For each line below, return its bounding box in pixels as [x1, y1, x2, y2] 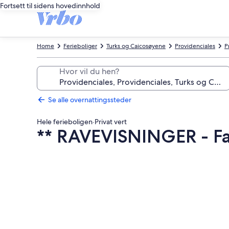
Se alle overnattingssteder [48, 95, 131, 104]
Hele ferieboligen [37, 117, 93, 126]
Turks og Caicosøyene [106, 42, 166, 50]
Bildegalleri [36, 150, 103, 165]
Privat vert [95, 117, 127, 126]
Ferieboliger [63, 42, 97, 50]
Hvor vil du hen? [59, 66, 119, 77]
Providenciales [175, 42, 215, 50]
